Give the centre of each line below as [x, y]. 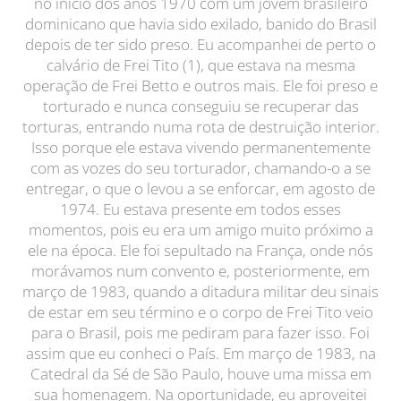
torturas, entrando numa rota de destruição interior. [200, 127]
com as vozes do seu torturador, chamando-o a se [200, 168]
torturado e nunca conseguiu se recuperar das [200, 106]
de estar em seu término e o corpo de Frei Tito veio [200, 312]
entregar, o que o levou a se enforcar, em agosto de [200, 188]
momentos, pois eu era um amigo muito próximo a [200, 230]
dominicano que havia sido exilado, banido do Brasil [200, 24]
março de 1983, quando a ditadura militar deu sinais [200, 291]
